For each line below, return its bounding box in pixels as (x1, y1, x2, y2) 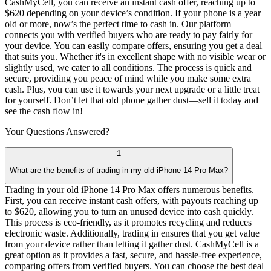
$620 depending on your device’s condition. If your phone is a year (5, 7, 261, 18)
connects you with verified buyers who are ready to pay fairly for (5, 29, 252, 40)
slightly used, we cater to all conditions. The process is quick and (5, 62, 252, 73)
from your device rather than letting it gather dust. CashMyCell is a (5, 239, 259, 250)
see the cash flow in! (5, 105, 83, 116)
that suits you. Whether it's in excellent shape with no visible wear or (5, 51, 266, 62)
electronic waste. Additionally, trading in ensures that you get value (5, 228, 260, 239)
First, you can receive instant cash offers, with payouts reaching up (5, 195, 258, 206)
